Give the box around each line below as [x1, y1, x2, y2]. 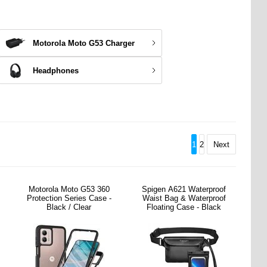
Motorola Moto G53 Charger [32, 38, 135, 48]
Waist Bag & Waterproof [142, 194, 226, 203]
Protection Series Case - [26, 194, 111, 203]
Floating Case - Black [147, 203, 222, 212]
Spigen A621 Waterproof [142, 185, 226, 194]
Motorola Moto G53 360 [28, 185, 110, 194]
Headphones [32, 66, 79, 75]
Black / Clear [46, 203, 92, 212]
